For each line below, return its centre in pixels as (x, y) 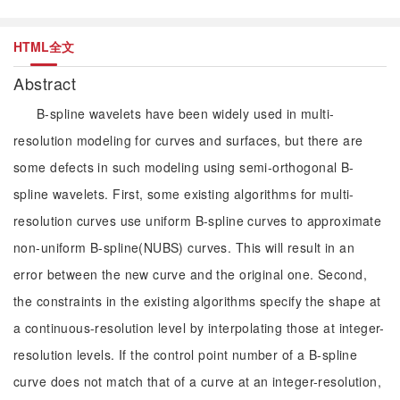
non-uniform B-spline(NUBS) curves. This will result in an (184, 247)
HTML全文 (44, 46)
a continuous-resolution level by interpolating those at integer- (199, 328)
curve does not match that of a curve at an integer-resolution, (198, 381)
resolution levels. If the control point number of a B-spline (186, 354)
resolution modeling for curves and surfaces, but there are (188, 140)
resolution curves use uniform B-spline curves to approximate (198, 221)
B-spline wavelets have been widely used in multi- (186, 113)
